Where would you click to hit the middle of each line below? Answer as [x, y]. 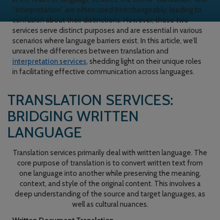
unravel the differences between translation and [90, 51]
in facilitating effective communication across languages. [103, 72]
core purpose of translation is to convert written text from [110, 163]
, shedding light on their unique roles [144, 61]
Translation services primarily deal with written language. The [110, 153]
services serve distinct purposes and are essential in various [107, 30]
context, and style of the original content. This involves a [110, 184]
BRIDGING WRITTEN [73, 116]
